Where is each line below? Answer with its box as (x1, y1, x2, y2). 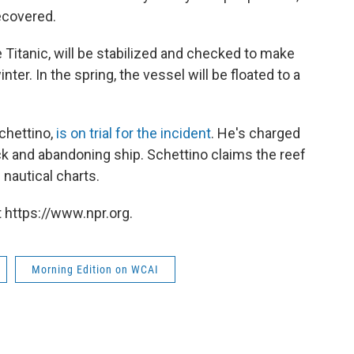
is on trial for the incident (56, 124, 211, 141)
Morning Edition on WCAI (32, 262, 159, 276)
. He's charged (211, 124, 300, 141)
